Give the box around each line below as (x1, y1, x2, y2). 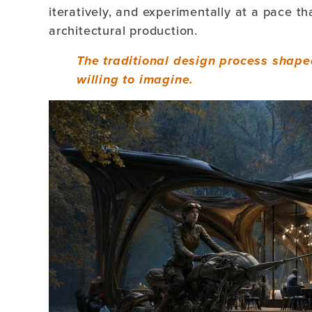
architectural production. (49, 23, 198, 39)
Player (48, 120, 86, 136)
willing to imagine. (77, 72, 194, 88)
